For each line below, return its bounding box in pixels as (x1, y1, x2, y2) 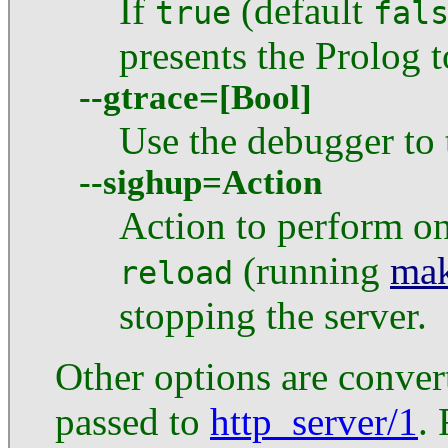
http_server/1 (210, 399, 418, 443)
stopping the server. (119, 293, 427, 337)
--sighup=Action (79, 162, 322, 202)
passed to (55, 399, 210, 443)
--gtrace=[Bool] (79, 77, 312, 117)
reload (119, 254, 233, 291)
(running (233, 248, 390, 292)
